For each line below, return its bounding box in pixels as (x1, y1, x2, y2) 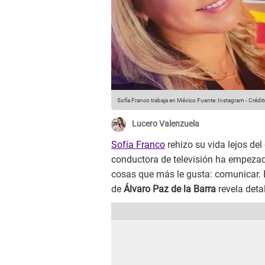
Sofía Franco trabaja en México (117, 97, 196, 104)
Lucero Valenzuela (132, 119, 199, 129)
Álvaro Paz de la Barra (124, 183, 216, 195)
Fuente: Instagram (196, 97, 244, 104)
